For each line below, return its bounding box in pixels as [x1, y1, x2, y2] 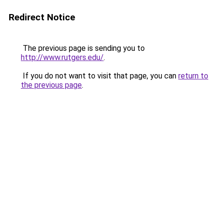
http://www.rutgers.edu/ [21, 53, 104, 62]
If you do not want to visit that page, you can [21, 71, 178, 80]
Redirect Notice [9, 12, 75, 23]
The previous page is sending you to [21, 44, 145, 53]
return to [178, 71, 208, 80]
